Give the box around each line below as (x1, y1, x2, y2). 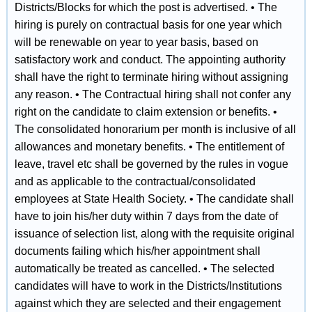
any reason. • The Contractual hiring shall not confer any (14, 88, 291, 100)
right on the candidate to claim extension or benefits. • (14, 106, 277, 118)
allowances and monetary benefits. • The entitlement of (14, 141, 284, 153)
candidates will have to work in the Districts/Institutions (14, 280, 282, 292)
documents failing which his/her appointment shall (14, 245, 260, 257)
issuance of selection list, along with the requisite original (14, 228, 295, 240)
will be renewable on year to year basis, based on (14, 36, 258, 48)
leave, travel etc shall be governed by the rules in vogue (14, 158, 288, 170)
